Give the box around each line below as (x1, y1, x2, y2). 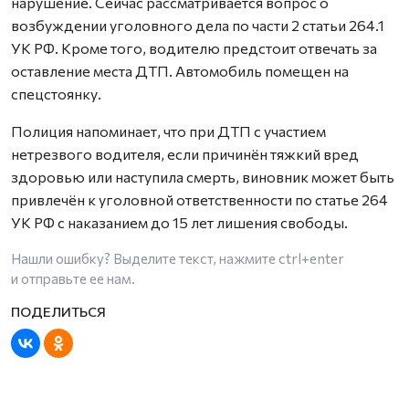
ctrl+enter (278, 250, 344, 267)
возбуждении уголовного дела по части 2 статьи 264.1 (11, 16, 384, 34)
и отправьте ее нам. (11, 270, 135, 287)
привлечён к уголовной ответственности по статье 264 (11, 191, 388, 208)
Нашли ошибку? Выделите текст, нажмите (11, 250, 278, 267)
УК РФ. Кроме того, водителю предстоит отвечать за (11, 39, 377, 57)
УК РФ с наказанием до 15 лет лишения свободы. (11, 214, 348, 231)
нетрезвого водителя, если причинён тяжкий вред (11, 145, 359, 163)
